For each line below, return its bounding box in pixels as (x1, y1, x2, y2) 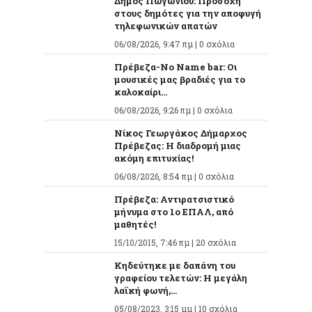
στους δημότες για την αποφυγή (114, 6, 261, 19)
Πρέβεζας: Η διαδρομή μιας (114, 139, 241, 152)
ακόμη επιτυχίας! (114, 151, 194, 164)
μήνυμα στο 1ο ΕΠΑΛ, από (114, 205, 233, 218)
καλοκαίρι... (114, 85, 167, 98)
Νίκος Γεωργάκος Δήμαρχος (114, 126, 247, 139)
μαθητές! (114, 217, 156, 231)
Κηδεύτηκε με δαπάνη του (114, 258, 235, 272)
